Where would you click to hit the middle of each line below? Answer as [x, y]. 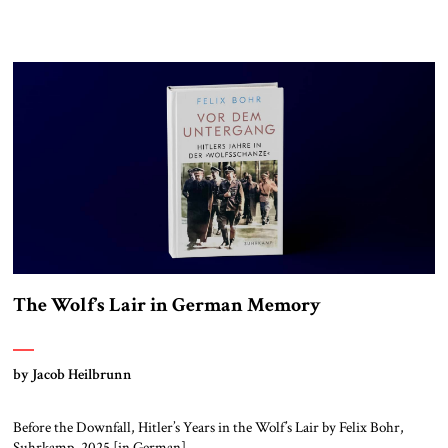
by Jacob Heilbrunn [72, 373]
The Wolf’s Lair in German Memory [166, 304]
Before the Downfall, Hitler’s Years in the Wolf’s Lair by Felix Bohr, [208, 426]
